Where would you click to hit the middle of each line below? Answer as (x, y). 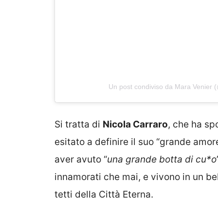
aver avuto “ (81, 160)
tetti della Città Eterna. (104, 195)
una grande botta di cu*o (162, 160)
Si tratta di (79, 125)
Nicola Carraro (135, 125)
